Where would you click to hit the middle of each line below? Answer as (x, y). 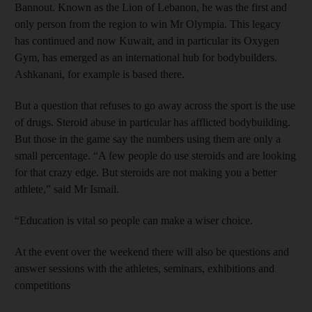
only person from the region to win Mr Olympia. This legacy (148, 24)
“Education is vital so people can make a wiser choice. (134, 220)
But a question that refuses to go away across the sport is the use (155, 105)
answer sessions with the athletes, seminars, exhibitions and (145, 268)
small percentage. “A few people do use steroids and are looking (155, 155)
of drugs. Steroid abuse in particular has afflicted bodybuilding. (153, 122)
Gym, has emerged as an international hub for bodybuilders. (146, 57)
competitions (42, 285)
